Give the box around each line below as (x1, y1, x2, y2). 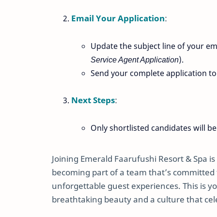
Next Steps (71, 94, 115, 106)
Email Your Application (71, 13, 165, 24)
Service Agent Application (91, 54, 179, 65)
